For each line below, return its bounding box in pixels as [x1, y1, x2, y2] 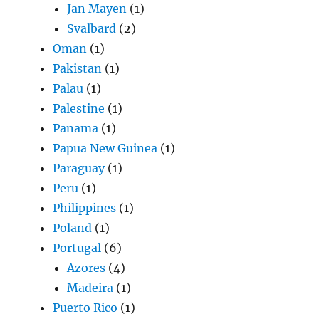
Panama [53, 121, 99, 136]
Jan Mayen [67, 1, 127, 16]
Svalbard [67, 21, 117, 36]
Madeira [67, 281, 114, 296]
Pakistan [53, 61, 103, 76]
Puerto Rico [53, 300, 118, 315]
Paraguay [53, 161, 105, 176]
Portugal [53, 241, 102, 256]
